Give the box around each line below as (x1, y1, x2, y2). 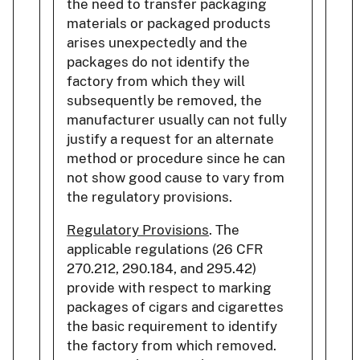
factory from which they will (67, 72, 245, 89)
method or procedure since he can (67, 149, 285, 166)
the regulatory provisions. (67, 188, 232, 205)
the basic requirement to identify (67, 317, 277, 334)
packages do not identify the (67, 53, 250, 70)
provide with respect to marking (67, 279, 272, 296)
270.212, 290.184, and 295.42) (67, 260, 256, 276)
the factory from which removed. (67, 337, 276, 354)
